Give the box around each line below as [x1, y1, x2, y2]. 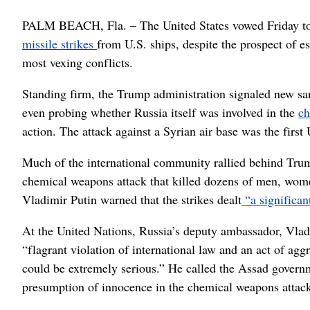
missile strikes [22, 35, 97, 53]
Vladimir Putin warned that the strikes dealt [22, 191, 241, 208]
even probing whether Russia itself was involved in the [22, 104, 298, 121]
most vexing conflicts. [22, 54, 133, 71]
